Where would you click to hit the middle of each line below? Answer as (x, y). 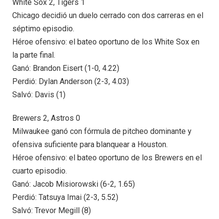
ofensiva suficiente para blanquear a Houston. (90, 144)
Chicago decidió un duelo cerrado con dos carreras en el (108, 16)
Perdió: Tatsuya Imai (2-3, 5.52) (65, 197)
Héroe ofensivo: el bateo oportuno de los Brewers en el (107, 157)
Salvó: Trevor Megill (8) (52, 210)
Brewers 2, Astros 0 (46, 118)
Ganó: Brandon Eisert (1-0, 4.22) (66, 68)
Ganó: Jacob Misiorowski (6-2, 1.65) (74, 184)
